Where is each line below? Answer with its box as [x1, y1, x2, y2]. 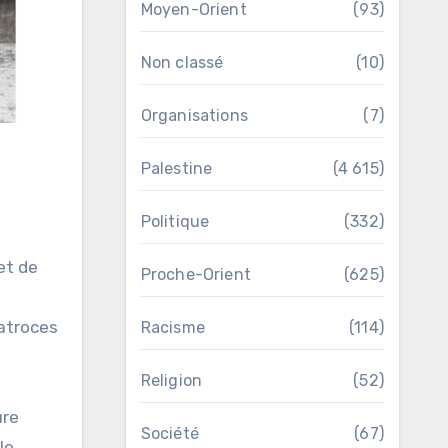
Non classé [140, 53, 224, 72]
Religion [140, 371, 203, 390]
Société [140, 424, 199, 443]
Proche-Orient [140, 265, 252, 284]
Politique [140, 212, 210, 231]
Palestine [140, 159, 213, 178]
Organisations [140, 106, 249, 125]
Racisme [140, 318, 205, 337]
